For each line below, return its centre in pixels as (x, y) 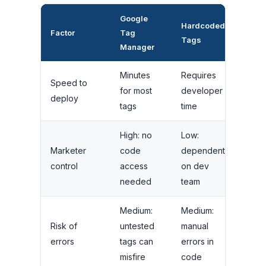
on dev (195, 166)
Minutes (135, 75)
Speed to (69, 83)
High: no (136, 135)
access (134, 166)
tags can (137, 241)
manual (195, 226)
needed (136, 181)
